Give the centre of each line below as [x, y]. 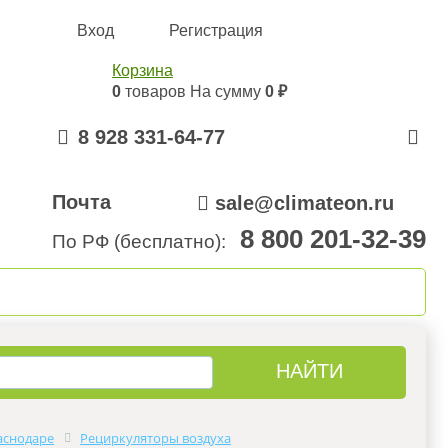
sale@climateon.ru [304, 203]
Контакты [329, 292]
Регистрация [216, 30]
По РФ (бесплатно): [144, 241]
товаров [155, 91]
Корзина [142, 70]
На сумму [227, 91]
